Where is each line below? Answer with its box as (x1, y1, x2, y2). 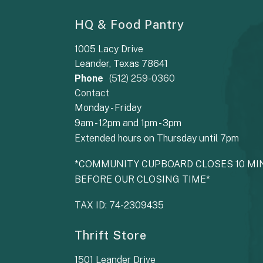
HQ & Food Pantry (75, 17, 184, 32)
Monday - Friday (75, 102, 141, 113)
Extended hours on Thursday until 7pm (75, 132, 239, 144)
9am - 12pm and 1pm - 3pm (75, 117, 181, 129)
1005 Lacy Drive (75, 43, 143, 55)
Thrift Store (75, 228, 147, 242)
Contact (75, 87, 109, 99)
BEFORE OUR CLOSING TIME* (75, 173, 210, 185)
